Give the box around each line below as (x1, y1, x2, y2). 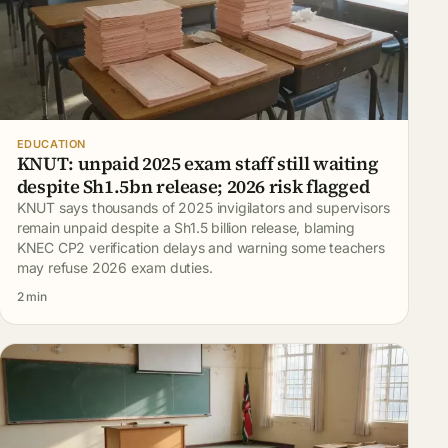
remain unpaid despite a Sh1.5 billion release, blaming (16, 218, 355, 236)
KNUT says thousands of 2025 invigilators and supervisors (16, 198, 390, 216)
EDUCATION (16, 136, 86, 151)
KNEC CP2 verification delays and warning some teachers (16, 238, 385, 256)
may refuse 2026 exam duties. (16, 258, 213, 276)
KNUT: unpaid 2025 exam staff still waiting (16, 150, 379, 176)
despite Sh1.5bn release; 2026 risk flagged (16, 173, 370, 199)
